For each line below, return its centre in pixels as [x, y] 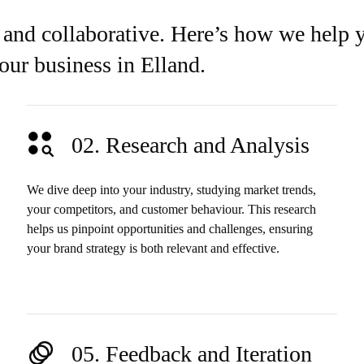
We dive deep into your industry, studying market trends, [172, 189]
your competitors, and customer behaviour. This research [172, 209]
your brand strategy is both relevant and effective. [154, 248]
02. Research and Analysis [191, 145]
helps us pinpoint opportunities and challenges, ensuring [170, 228]
